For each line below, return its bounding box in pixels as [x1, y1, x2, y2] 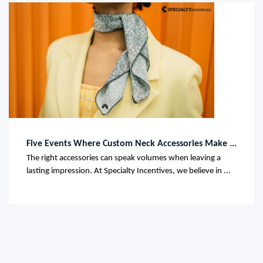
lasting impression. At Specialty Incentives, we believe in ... [26, 167, 231, 176]
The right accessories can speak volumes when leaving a [26, 154, 221, 163]
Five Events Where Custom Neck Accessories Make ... [26, 139, 237, 149]
